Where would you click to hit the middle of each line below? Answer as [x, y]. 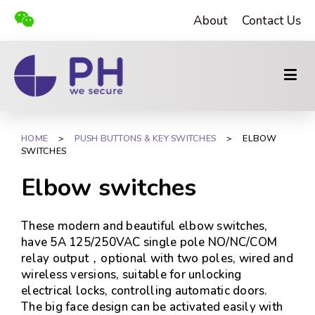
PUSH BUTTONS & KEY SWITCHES [145, 139]
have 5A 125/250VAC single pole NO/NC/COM [149, 242]
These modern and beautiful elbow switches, [144, 226]
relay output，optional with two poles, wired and [157, 258]
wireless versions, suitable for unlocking [131, 275]
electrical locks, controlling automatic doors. [144, 291]
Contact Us [271, 20]
